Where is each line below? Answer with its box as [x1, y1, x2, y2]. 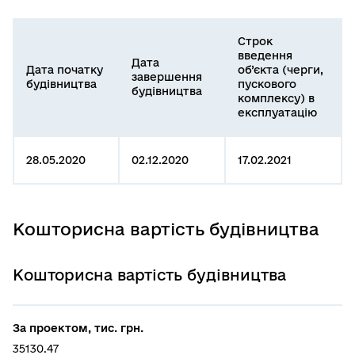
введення [238, 48, 292, 62]
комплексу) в [238, 91, 315, 105]
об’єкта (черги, [238, 63, 323, 76]
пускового [238, 77, 296, 90]
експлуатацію [238, 105, 317, 119]
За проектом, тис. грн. [13, 321, 143, 334]
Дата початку [26, 63, 103, 76]
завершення [132, 70, 202, 83]
